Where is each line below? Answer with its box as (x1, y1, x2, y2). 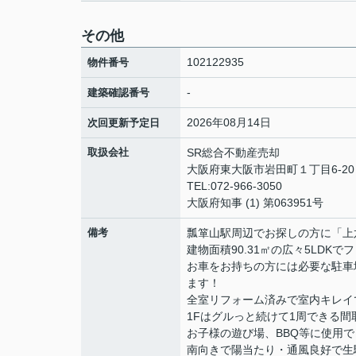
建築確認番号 (87, 87, 149, 99)
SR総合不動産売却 (187, 146, 280, 159)
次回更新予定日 (87, 117, 160, 129)
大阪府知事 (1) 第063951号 (187, 196, 323, 209)
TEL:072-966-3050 (187, 180, 282, 192)
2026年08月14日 (187, 116, 271, 129)
